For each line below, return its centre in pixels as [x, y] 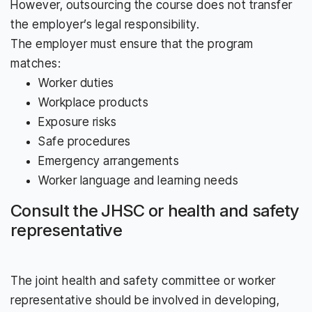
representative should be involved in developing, [145, 300]
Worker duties [76, 83]
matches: [36, 63]
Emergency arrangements [109, 161]
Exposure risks [77, 122]
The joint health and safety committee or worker [143, 280]
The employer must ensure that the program [132, 44]
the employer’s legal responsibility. [105, 24]
